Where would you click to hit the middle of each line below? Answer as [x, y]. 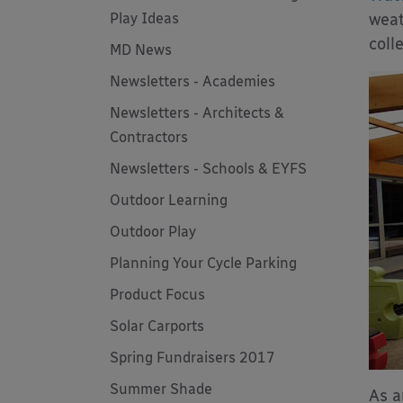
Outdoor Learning [169, 200]
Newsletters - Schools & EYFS [208, 169]
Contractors [149, 137]
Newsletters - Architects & [197, 113]
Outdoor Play [153, 232]
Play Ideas [144, 18]
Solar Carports [157, 326]
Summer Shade [161, 389]
